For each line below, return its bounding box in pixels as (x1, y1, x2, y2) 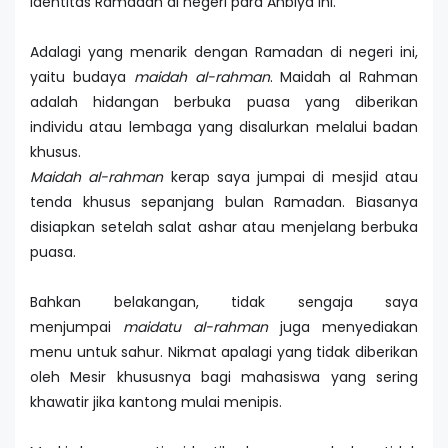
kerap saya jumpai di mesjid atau (163, 167, 419, 188)
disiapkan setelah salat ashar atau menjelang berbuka (30, 217, 418, 238)
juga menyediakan (268, 317, 418, 338)
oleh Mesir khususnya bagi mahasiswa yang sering (30, 367, 418, 388)
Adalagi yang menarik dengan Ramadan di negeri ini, (30, 42, 418, 63)
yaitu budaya (30, 67, 134, 88)
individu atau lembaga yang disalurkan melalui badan (30, 117, 418, 138)
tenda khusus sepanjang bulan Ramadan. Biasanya (30, 192, 418, 213)
